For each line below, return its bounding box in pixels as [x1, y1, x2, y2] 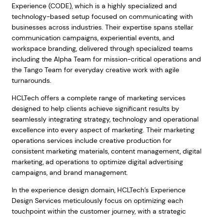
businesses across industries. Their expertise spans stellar [11, 23, 193, 31]
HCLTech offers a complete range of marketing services [11, 93, 186, 102]
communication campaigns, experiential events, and [11, 33, 174, 42]
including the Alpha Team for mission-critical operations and [11, 55, 201, 63]
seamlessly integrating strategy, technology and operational [11, 115, 199, 124]
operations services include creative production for [11, 136, 171, 145]
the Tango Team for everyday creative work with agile [11, 65, 179, 74]
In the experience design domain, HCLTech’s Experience [11, 186, 186, 194]
